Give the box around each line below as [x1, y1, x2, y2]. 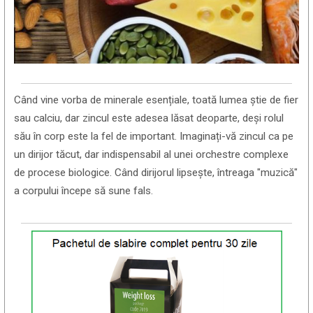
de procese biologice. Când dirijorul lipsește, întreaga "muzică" [14, 166, 298, 180]
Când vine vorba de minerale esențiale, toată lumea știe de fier [14, 94, 299, 107]
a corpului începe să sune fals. [14, 184, 154, 198]
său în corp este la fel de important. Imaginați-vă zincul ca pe [14, 130, 294, 143]
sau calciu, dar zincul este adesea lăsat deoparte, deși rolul [14, 112, 284, 125]
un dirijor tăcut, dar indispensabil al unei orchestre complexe [14, 148, 289, 161]
